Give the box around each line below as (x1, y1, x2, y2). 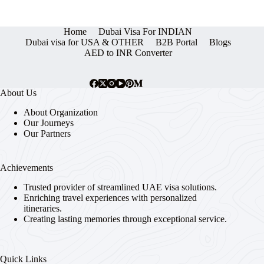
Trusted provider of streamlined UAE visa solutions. (24, 181, 217, 192)
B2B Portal (155, 37, 197, 48)
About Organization (24, 107, 98, 118)
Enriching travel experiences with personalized (24, 192, 197, 203)
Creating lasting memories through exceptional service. (24, 213, 227, 224)
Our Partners (24, 128, 71, 139)
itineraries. (24, 203, 62, 213)
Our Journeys (24, 118, 74, 128)
